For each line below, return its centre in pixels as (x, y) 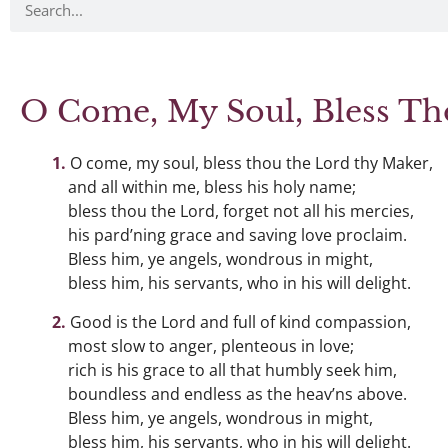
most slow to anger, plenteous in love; (211, 346)
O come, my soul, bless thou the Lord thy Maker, (251, 163)
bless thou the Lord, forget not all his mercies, (241, 211)
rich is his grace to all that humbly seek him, (232, 370)
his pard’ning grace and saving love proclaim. (237, 235)
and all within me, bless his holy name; (212, 187)
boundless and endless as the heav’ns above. (237, 394)
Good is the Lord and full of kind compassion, (240, 322)
